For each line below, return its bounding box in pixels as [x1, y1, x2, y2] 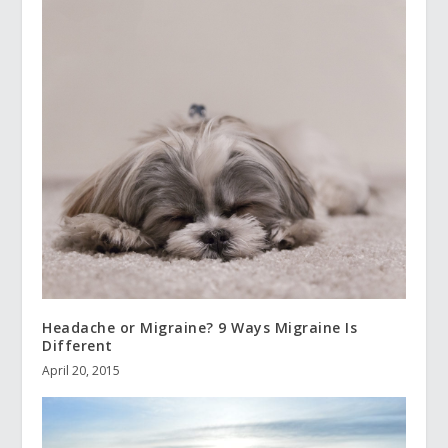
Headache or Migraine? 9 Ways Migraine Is [42, 318, 358, 338]
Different [42, 336, 113, 356]
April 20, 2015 [42, 362, 121, 380]
